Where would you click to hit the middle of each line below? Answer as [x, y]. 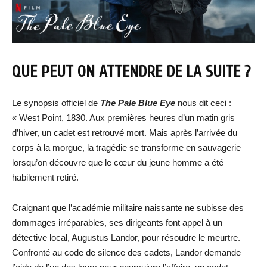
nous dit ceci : [203, 103]
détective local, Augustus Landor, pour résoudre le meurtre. [126, 238]
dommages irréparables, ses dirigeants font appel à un [117, 223]
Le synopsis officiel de [55, 103]
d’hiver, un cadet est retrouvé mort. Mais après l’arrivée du [125, 133]
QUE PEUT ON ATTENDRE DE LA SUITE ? [131, 72]
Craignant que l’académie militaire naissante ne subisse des [128, 208]
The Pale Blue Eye [136, 103]
